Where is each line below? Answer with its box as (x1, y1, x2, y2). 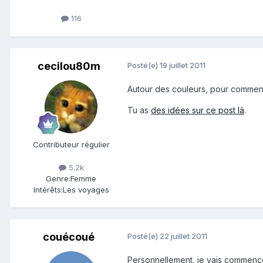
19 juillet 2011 (160, 60, 205, 70)
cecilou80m (37, 59, 100, 72)
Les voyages (62, 184, 109, 194)
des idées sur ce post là (151, 104, 244, 115)
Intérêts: (33, 184, 63, 194)
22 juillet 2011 (160, 231, 207, 241)
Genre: (46, 173, 70, 183)
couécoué (43, 230, 95, 243)
